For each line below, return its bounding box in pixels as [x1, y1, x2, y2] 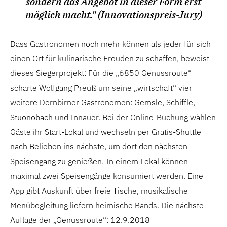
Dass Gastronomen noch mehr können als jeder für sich [10, 39, 211, 49]
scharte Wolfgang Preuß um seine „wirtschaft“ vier [10, 83, 192, 93]
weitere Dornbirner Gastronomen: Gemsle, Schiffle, [10, 97, 195, 107]
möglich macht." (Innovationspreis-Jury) [25, 8, 202, 21]
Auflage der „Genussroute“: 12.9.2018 [10, 215, 150, 225]
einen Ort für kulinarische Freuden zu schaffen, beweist [10, 53, 209, 63]
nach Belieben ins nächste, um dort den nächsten [10, 141, 187, 152]
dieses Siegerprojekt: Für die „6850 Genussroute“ [10, 68, 192, 78]
